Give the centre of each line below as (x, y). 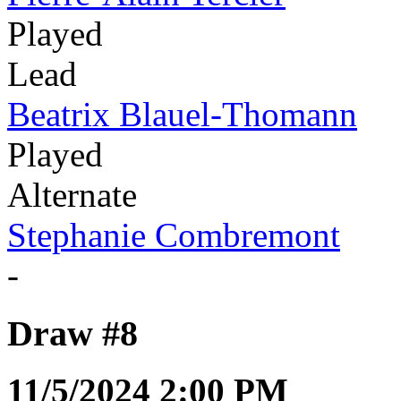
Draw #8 (73, 333)
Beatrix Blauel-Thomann (182, 114)
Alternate (72, 194)
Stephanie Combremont (174, 235)
